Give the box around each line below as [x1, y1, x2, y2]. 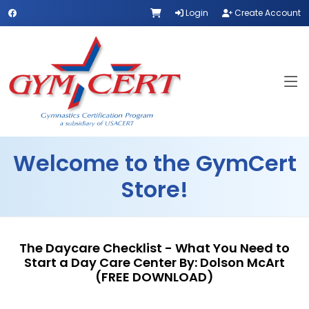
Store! [121, 174, 188, 205]
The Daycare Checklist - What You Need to [19, 239, 290, 257]
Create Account [232, 7, 301, 19]
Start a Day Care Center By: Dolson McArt [24, 254, 285, 271]
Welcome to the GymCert [12, 148, 297, 179]
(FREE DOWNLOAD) [95, 268, 214, 286]
